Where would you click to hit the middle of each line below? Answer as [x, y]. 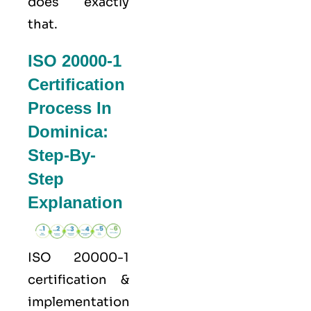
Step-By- [62, 155]
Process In [70, 108]
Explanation [75, 203]
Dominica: [68, 132]
